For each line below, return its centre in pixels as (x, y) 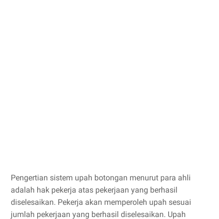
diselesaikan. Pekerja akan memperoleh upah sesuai (101, 202)
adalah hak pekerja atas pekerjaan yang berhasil (94, 190)
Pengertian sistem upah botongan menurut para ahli (101, 178)
